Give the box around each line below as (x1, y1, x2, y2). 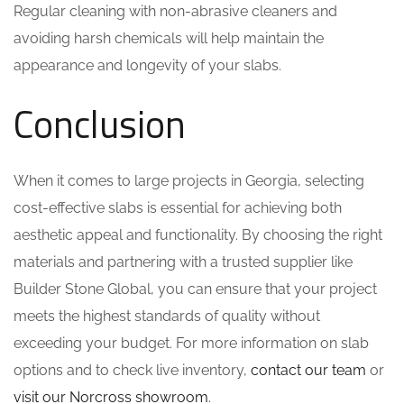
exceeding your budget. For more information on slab (14, 335, 369, 352)
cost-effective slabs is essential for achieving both (14, 199, 342, 216)
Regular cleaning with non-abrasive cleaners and (14, 3, 337, 20)
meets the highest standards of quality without (14, 308, 320, 325)
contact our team (251, 362, 366, 379)
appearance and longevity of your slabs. (14, 57, 281, 74)
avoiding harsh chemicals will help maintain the (14, 30, 324, 47)
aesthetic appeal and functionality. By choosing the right (14, 226, 382, 243)
